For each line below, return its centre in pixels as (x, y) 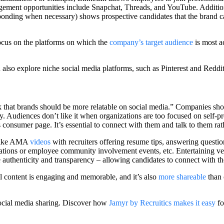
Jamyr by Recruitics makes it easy (162, 203)
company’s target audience (151, 42)
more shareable (182, 177)
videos (40, 142)
